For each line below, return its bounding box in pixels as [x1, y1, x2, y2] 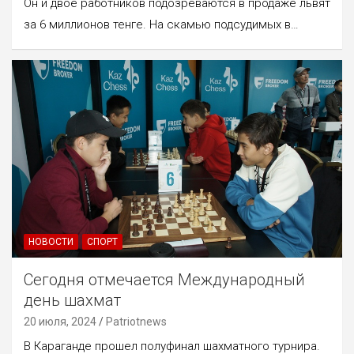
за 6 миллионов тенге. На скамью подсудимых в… [24, 17, 299, 32]
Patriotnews [106, 315, 167, 329]
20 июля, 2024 [24, 315, 96, 329]
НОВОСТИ [28, 236, 73, 248]
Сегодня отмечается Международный [24, 270, 305, 290]
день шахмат [24, 291, 121, 311]
